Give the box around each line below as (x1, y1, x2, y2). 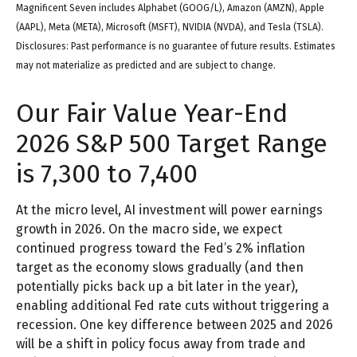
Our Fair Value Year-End (16, 98, 288, 129)
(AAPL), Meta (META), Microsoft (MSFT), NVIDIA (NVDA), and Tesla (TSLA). (16, 22, 324, 33)
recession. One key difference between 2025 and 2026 (16, 317, 333, 333)
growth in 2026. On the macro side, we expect (16, 222, 282, 237)
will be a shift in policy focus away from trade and (16, 336, 306, 352)
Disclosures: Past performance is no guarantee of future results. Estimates (16, 41, 335, 53)
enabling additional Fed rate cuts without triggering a (16, 298, 329, 314)
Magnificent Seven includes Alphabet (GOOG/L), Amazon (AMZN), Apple (16, 2, 324, 14)
